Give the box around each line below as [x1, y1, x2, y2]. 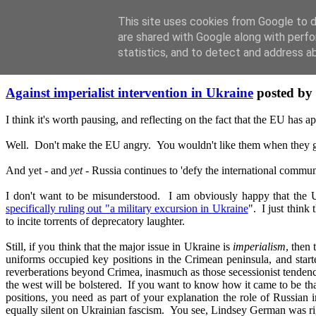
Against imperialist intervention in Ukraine [6, 85, 253, 100]
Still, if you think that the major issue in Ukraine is [6, 241, 233, 253]
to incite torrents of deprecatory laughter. [6, 215, 185, 228]
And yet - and [6, 164, 70, 177]
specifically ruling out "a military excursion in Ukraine [6, 202, 248, 215]
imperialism [233, 241, 286, 253]
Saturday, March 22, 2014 [6, 59, 121, 71]
